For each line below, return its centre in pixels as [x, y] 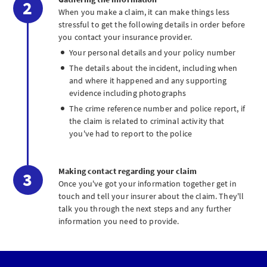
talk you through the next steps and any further [145, 208]
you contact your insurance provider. [125, 37]
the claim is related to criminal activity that [147, 121]
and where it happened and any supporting [148, 80]
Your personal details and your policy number [153, 52]
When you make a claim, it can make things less [144, 12]
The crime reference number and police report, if [157, 108]
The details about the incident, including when [153, 68]
